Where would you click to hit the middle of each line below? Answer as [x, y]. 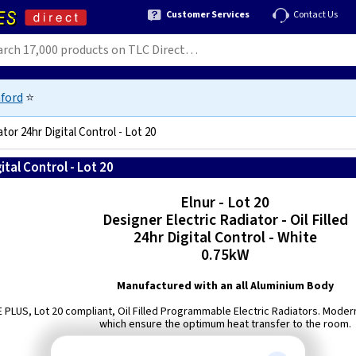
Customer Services [208, 14]
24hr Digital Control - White [225, 238]
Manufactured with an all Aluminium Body [225, 286]
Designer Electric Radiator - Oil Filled [225, 220]
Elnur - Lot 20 [225, 203]
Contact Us [315, 14]
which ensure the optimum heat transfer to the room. [225, 324]
